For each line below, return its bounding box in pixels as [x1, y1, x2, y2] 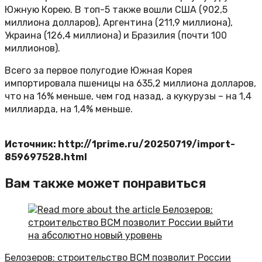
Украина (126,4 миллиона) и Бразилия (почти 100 [5, 30, 227, 42]
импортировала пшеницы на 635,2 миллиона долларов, [5, 78, 256, 89]
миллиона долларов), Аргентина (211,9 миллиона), [5, 17, 233, 29]
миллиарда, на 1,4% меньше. [5, 104, 133, 115]
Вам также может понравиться [5, 175, 206, 192]
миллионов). [5, 43, 60, 54]
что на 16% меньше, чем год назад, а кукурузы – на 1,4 [5, 91, 251, 102]
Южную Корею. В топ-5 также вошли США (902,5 [5, 4, 227, 16]
